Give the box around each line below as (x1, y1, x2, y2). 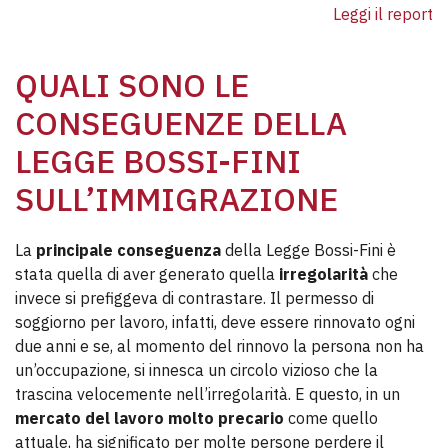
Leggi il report (333, 4, 433, 24)
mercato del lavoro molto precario (15, 408, 284, 428)
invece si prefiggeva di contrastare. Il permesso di (15, 288, 374, 308)
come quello (284, 408, 378, 428)
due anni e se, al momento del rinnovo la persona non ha (15, 336, 424, 356)
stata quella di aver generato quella (15, 264, 279, 284)
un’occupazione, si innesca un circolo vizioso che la (15, 360, 378, 380)
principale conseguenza (36, 240, 221, 260)
